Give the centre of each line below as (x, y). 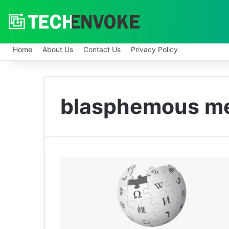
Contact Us (102, 49)
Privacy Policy (154, 49)
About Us (58, 49)
